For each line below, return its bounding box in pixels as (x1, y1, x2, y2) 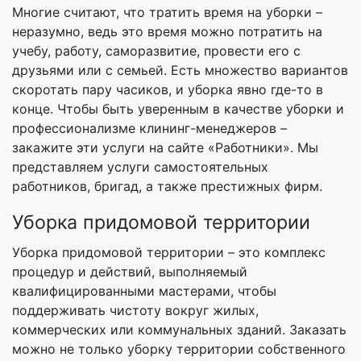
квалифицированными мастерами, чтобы (12, 283, 276, 300)
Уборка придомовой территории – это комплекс (12, 244, 326, 261)
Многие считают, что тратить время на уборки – (12, 4, 322, 21)
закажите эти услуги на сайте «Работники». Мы (12, 139, 318, 156)
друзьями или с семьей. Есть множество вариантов (12, 62, 348, 79)
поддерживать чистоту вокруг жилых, (12, 302, 259, 319)
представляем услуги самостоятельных (12, 159, 268, 176)
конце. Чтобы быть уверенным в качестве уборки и (12, 101, 344, 118)
